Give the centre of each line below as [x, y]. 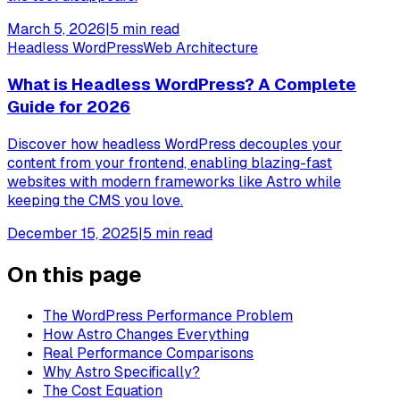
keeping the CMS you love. [95, 200]
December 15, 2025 [73, 233]
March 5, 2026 [56, 29]
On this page [75, 274]
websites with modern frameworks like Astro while [174, 181]
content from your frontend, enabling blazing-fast [170, 162]
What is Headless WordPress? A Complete [182, 85]
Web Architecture [200, 47]
